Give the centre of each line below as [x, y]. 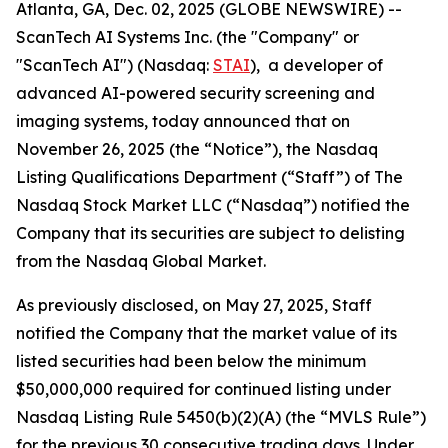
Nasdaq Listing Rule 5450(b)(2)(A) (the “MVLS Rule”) [221, 417]
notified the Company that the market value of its [206, 333]
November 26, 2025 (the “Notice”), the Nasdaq [197, 149]
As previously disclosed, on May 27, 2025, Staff [194, 305]
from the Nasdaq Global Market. [141, 261]
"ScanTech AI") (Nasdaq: [114, 65]
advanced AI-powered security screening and [195, 93]
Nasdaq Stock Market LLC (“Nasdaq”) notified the [213, 205]
